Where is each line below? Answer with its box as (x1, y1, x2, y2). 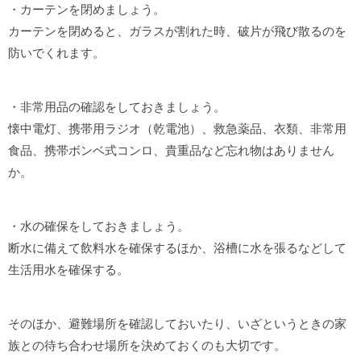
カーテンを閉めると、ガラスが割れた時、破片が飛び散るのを (8, 24, 346, 39)
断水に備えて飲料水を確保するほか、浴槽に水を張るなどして (8, 241, 346, 255)
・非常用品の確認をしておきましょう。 (8, 100, 226, 114)
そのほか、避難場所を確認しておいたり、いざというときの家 (8, 317, 346, 331)
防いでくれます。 (8, 46, 105, 60)
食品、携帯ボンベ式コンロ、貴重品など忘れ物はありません (8, 143, 334, 158)
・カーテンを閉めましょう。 (8, 2, 165, 17)
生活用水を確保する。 (8, 263, 129, 277)
